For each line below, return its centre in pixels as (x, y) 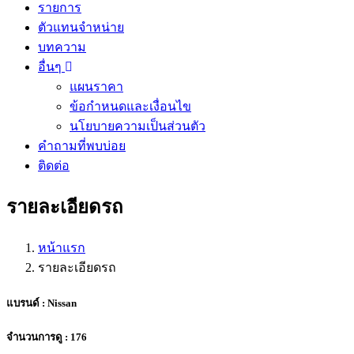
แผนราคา (96, 87)
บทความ (62, 47)
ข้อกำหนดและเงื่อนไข (130, 106)
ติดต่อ (54, 166)
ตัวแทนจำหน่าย (81, 27)
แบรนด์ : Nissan (41, 303)
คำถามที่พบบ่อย (82, 146)
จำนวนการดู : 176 (47, 337)
